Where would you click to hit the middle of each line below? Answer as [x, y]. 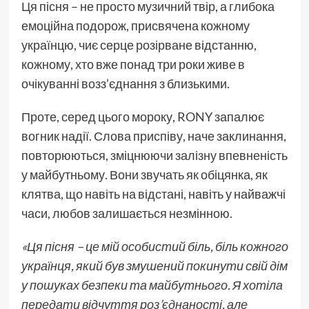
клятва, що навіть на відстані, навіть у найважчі [153, 193]
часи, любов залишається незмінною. [127, 213]
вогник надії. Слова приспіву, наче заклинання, [153, 136]
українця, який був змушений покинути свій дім [154, 265]
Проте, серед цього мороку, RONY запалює [142, 116]
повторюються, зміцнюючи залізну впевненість [154, 155]
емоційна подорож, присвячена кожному [135, 25]
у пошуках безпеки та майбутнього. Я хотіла [152, 285]
